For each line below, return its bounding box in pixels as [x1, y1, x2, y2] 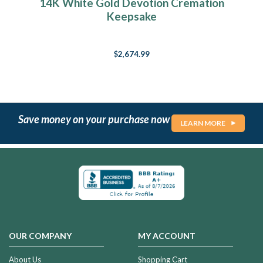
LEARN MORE [180, 119, 225, 128]
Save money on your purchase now [18, 112, 171, 126]
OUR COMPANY [9, 230, 72, 241]
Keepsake [106, 9, 157, 23]
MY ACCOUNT [137, 230, 195, 241]
